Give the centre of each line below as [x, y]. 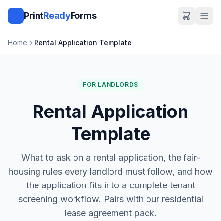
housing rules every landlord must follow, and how [110, 171]
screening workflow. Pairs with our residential [110, 199]
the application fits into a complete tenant [110, 185]
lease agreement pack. [110, 213]
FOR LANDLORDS [110, 85]
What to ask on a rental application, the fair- [110, 158]
